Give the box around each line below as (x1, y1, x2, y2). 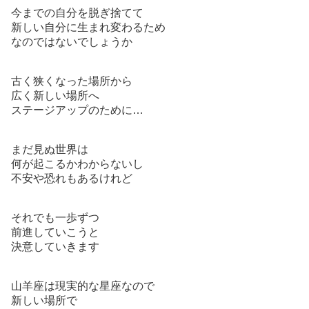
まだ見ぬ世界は (11, 143, 88, 155)
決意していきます (11, 241, 99, 252)
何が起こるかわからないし (11, 158, 143, 170)
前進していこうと (11, 226, 99, 238)
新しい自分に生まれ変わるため (11, 21, 166, 33)
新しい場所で (11, 295, 77, 306)
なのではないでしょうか (11, 36, 132, 48)
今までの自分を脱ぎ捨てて (11, 7, 143, 19)
